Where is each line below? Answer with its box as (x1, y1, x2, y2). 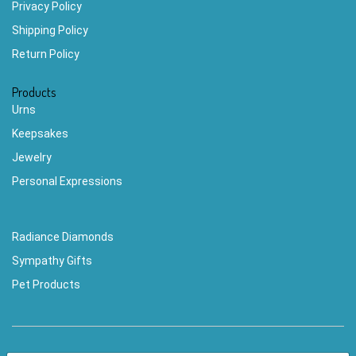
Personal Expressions (12, 175, 122, 188)
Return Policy (12, 48, 79, 61)
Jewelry (12, 151, 52, 164)
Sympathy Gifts (12, 254, 92, 268)
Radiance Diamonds (12, 230, 114, 244)
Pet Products (12, 278, 80, 292)
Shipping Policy (12, 24, 88, 37)
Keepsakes (12, 127, 68, 141)
